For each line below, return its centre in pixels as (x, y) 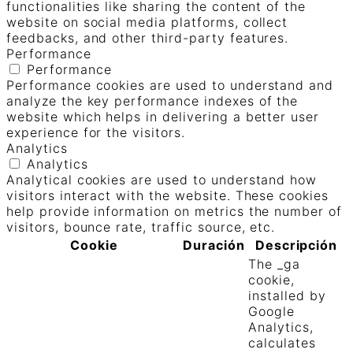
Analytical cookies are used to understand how (162, 180)
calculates (282, 343)
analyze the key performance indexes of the (152, 101)
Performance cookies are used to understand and (170, 85)
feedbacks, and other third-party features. (148, 38)
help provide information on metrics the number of (175, 212)
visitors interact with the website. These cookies (168, 196)
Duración (214, 245)
